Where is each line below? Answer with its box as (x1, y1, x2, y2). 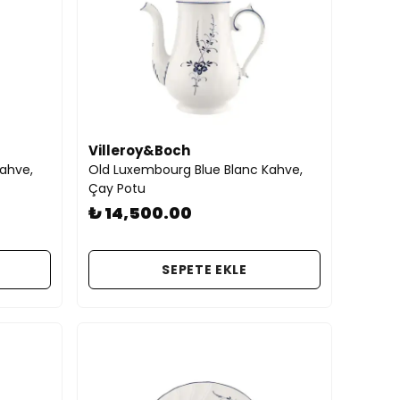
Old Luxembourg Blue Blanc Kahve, (88, 161, 303, 179)
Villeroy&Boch (88, 141, 190, 160)
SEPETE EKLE (162, 260, 247, 279)
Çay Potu (88, 179, 146, 197)
